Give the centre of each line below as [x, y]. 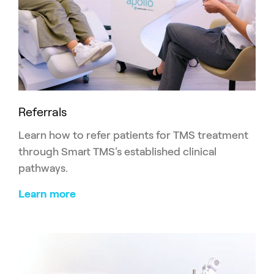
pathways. [44, 168]
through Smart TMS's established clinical [117, 152]
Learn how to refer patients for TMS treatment [133, 135]
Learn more [47, 194]
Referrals [43, 112]
